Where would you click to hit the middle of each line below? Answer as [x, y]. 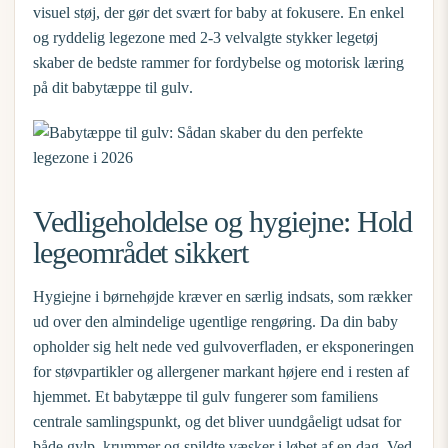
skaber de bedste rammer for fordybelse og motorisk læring [218, 62]
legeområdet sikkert [141, 252]
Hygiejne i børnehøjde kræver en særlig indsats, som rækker [222, 296]
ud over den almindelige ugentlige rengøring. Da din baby [215, 321]
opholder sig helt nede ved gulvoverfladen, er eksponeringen [223, 346]
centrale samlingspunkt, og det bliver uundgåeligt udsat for [217, 421]
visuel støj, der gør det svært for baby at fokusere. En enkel [218, 12]
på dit [52, 87]
